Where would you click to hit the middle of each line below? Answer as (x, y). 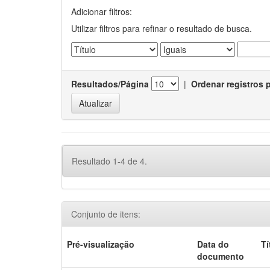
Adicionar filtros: (102, 11)
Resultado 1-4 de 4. (109, 161)
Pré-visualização (101, 244)
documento (221, 256)
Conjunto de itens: (106, 214)
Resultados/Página (110, 84)
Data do (213, 244)
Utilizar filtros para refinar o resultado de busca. (162, 28)
